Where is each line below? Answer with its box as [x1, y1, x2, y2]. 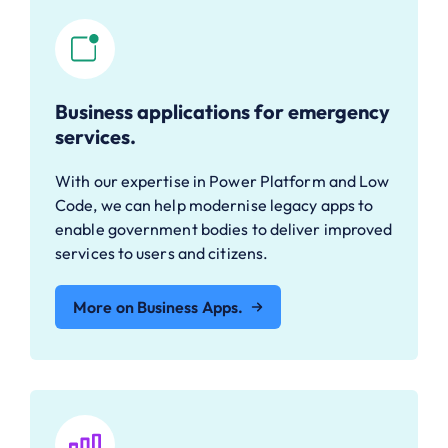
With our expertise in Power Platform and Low [55, 171, 390, 192]
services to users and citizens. [55, 243, 269, 264]
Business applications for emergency [55, 99, 390, 125]
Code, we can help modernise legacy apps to [55, 195, 374, 216]
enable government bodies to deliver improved [55, 219, 393, 240]
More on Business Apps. [73, 297, 244, 318]
